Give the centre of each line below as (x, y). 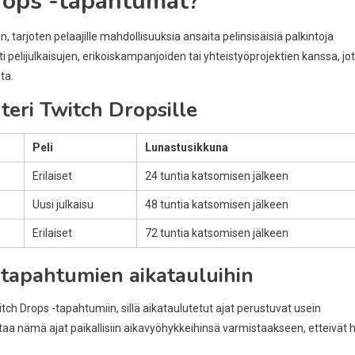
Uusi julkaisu (63, 204)
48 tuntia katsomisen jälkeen (217, 204)
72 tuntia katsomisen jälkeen (217, 233)
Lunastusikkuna (187, 147)
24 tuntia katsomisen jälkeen (217, 176)
